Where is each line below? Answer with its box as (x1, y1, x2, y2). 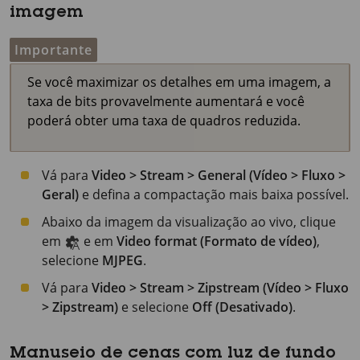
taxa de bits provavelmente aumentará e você (27, 92, 305, 110)
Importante (14, 41, 92, 59)
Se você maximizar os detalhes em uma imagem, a (27, 73, 331, 91)
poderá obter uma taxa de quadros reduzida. (27, 112, 301, 129)
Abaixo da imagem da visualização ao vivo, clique (42, 213, 336, 231)
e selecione (118, 298, 192, 316)
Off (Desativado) (192, 298, 292, 316)
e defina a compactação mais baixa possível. (79, 186, 349, 203)
